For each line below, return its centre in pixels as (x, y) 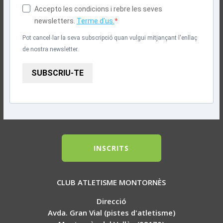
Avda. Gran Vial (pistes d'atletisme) (111, 213)
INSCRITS (111, 148)
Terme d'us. (95, 21)
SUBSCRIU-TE (57, 73)
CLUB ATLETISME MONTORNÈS (111, 182)
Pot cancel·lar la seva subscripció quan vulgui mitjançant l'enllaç (110, 38)
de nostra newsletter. (50, 49)
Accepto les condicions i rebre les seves (98, 9)
